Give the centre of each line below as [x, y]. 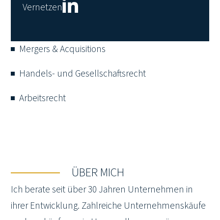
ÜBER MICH [98, 172]
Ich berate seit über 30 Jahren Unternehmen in [102, 189]
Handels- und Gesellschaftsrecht [83, 74]
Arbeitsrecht [43, 98]
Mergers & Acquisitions [63, 49]
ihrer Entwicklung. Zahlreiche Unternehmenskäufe [109, 206]
